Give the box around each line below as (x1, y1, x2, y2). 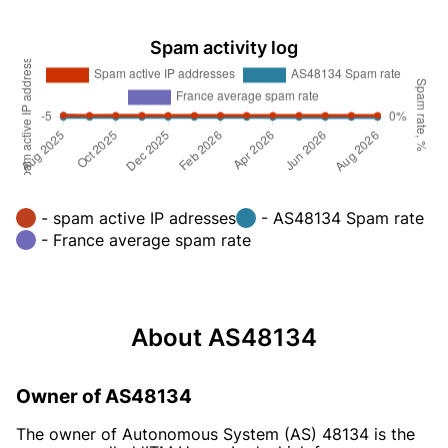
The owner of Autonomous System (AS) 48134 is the (16, 423, 415, 444)
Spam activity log (150, 37, 298, 58)
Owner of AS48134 (16, 384, 192, 408)
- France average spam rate (41, 229, 251, 250)
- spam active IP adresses (41, 207, 236, 228)
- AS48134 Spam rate (261, 207, 424, 228)
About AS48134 (131, 322, 317, 352)
